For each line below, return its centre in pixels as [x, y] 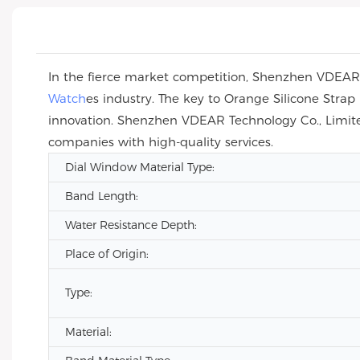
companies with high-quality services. [161, 142]
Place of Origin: [107, 254]
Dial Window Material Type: [140, 167]
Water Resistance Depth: [131, 225]
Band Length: [102, 196]
